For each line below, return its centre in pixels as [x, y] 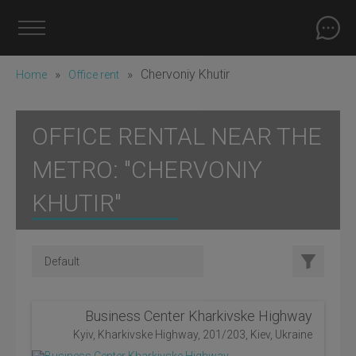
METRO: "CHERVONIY [147, 170]
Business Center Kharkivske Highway [199, 316]
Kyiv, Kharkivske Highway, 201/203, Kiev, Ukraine [193, 335]
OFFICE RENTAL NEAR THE [177, 136]
